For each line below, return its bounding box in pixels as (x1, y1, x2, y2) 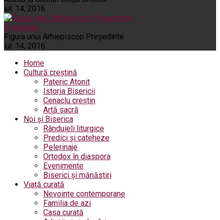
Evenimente (43, 161, 83, 170)
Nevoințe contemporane (43, 189, 125, 198)
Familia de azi (43, 198, 91, 208)
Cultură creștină (24, 67, 77, 77)
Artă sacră (43, 105, 79, 114)
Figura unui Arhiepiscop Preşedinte (4, 31, 124, 41)
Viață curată (24, 179, 64, 189)
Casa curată (43, 207, 83, 217)
